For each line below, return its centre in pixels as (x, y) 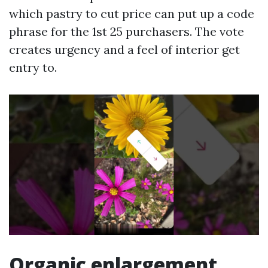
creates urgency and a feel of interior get (124, 49)
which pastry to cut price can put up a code (132, 13)
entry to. (33, 67)
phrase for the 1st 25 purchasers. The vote (127, 31)
